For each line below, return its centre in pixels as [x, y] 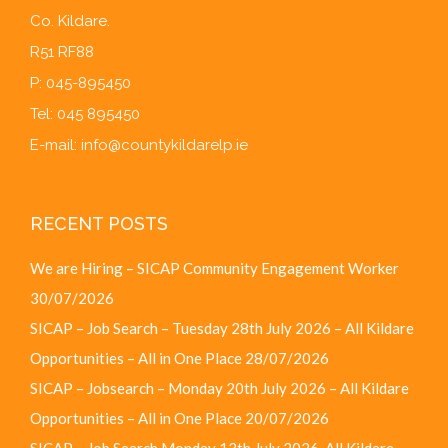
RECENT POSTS [99, 223]
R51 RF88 [62, 52]
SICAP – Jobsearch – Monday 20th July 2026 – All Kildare [219, 387]
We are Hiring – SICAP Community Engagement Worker [214, 267]
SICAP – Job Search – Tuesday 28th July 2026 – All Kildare [222, 327]
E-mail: [55, 145]
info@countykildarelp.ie [164, 145]
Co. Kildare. [70, 21]
